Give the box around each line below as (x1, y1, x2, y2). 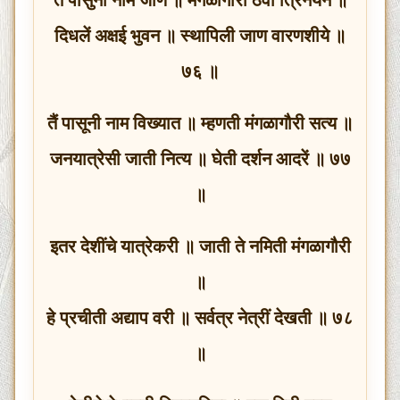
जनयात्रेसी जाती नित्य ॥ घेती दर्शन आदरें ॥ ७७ (49, 148, 351, 169)
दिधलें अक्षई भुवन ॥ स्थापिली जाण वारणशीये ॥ (54, 25, 346, 46)
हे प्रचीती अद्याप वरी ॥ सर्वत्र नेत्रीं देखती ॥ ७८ (46, 307, 354, 328)
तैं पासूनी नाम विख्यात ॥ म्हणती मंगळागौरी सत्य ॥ (47, 112, 353, 133)
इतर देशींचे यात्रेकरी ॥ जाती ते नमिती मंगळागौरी (49, 236, 351, 256)
